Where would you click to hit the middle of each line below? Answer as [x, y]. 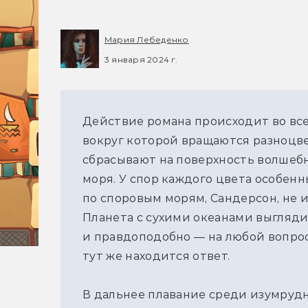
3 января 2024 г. [141, 59]
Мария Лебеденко [147, 40]
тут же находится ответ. [156, 256]
